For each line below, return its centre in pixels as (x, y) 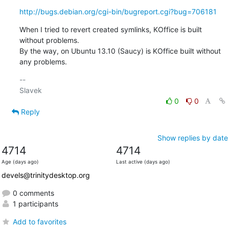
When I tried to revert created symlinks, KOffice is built (110, 29)
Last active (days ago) (143, 162)
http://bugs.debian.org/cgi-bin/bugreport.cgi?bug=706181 (118, 11)
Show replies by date (192, 138)
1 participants (34, 203)
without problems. (49, 40)
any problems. (43, 61)
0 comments (32, 193)
